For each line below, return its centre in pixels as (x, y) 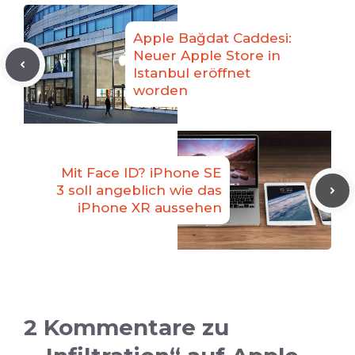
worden (160, 91)
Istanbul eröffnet (192, 73)
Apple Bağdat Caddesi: (212, 38)
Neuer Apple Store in (207, 56)
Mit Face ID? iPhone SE (141, 173)
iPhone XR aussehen (150, 208)
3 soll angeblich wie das (139, 191)
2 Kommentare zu (126, 328)
